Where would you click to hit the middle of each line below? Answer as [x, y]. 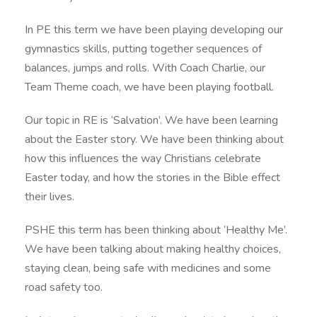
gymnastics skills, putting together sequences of [143, 49]
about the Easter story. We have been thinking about [154, 140]
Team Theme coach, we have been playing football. [149, 87]
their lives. [50, 197]
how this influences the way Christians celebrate [143, 159]
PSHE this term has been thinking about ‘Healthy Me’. [156, 230]
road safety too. [64, 288]
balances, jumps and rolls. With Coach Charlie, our [145, 68]
